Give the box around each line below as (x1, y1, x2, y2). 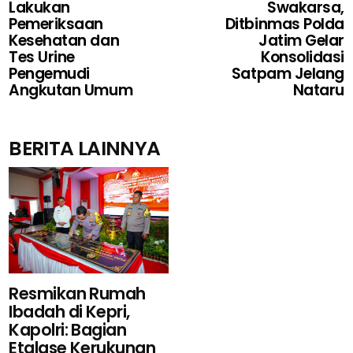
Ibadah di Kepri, (9, 299, 130, 323)
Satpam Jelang (231, 62, 344, 84)
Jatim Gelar (258, 29, 344, 51)
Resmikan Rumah (9, 281, 146, 305)
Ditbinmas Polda (225, 13, 344, 35)
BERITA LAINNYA (9, 134, 161, 162)
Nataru (292, 79, 344, 101)
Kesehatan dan (9, 29, 120, 51)
